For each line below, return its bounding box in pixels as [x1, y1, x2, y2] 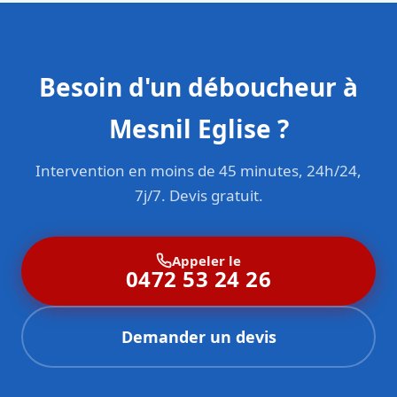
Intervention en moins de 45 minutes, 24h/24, [35, 160, 362, 182]
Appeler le [172, 251, 241, 269]
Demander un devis [121, 326, 276, 348]
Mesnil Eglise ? [108, 112, 289, 146]
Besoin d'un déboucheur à [39, 70, 358, 105]
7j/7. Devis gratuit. [134, 185, 263, 206]
